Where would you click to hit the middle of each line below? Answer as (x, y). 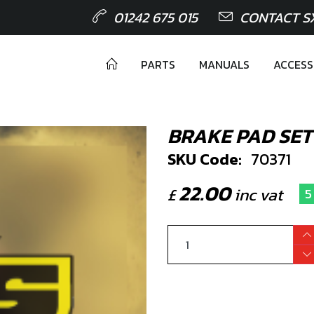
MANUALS (224, 64)
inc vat (257, 195)
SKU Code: (205, 159)
